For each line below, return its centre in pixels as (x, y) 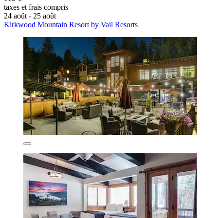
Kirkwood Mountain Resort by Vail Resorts (71, 25)
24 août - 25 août (30, 16)
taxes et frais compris (36, 7)
